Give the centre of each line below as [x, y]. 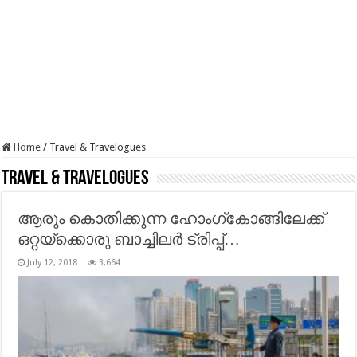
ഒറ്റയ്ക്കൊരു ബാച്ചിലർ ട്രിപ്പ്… [129, 239]
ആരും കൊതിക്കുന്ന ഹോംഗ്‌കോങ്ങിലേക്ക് [171, 218]
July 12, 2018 [53, 263]
